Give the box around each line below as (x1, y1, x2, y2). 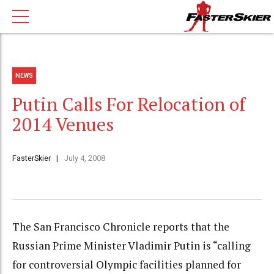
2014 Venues (12, 112, 114, 137)
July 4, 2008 (64, 154, 105, 163)
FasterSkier (12, 154, 51, 163)
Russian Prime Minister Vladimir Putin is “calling (12, 239, 251, 253)
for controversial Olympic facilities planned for (12, 257, 241, 272)
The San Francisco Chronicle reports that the (12, 220, 229, 234)
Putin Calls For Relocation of (12, 92, 245, 117)
